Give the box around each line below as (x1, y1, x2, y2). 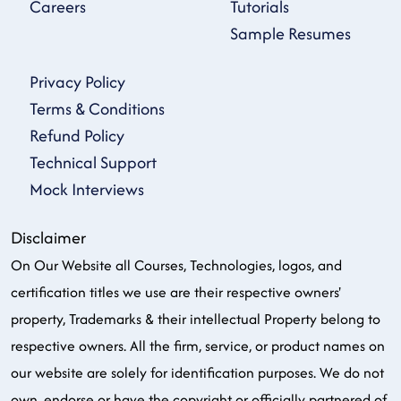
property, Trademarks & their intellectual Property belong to (11, 308, 380, 329)
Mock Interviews (30, 177, 144, 201)
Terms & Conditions (30, 97, 165, 121)
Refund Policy (30, 124, 124, 148)
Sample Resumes (230, 21, 351, 46)
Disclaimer (11, 226, 86, 250)
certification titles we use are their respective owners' (11, 281, 341, 303)
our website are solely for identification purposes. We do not (11, 362, 384, 383)
